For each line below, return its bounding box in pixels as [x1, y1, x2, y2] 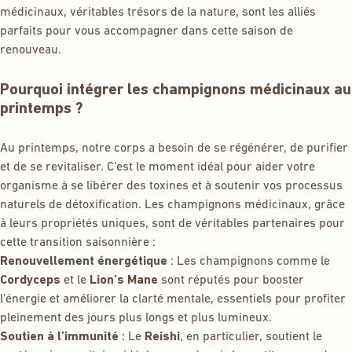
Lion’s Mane [90, 274, 158, 288]
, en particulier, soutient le [180, 331, 322, 344]
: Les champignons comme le [167, 255, 330, 269]
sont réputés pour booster [158, 274, 304, 288]
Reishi [145, 331, 180, 344]
